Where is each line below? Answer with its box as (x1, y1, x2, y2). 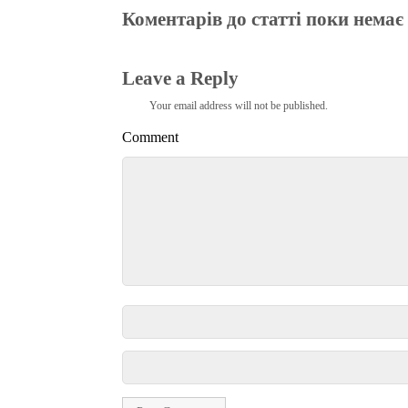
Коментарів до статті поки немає (122, 8, 404, 31)
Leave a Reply (122, 67, 240, 90)
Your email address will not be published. (149, 98, 329, 112)
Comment (122, 129, 179, 146)
